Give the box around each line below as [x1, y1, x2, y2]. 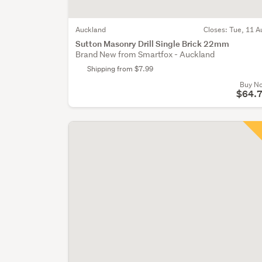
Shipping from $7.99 [87, 64, 154, 74]
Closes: [204, 25, 229, 35]
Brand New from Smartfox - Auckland [75, 49, 215, 60]
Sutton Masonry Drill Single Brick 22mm [75, 38, 230, 50]
